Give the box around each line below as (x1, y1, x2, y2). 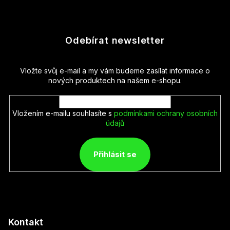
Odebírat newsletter (65, 34, 165, 46)
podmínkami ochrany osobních (114, 108, 218, 118)
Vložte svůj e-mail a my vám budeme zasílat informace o (20, 66, 210, 75)
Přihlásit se (93, 149, 137, 160)
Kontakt (8, 216, 43, 227)
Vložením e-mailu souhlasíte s (12, 108, 114, 118)
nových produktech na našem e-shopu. (48, 75, 182, 85)
